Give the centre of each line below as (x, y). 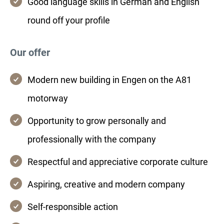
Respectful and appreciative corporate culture (118, 162)
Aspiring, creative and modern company (106, 184)
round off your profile (69, 20)
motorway (48, 98)
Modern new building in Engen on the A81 (109, 80)
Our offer (30, 52)
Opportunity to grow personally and (97, 121)
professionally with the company (92, 139)
